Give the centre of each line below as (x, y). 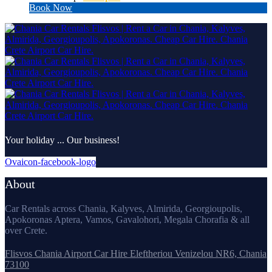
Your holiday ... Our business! (62, 140)
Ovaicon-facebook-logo (50, 161)
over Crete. (26, 231)
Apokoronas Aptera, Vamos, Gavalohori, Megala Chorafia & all (127, 220)
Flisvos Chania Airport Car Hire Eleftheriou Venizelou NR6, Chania (136, 254)
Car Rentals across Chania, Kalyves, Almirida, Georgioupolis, (124, 209)
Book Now (51, 7)
